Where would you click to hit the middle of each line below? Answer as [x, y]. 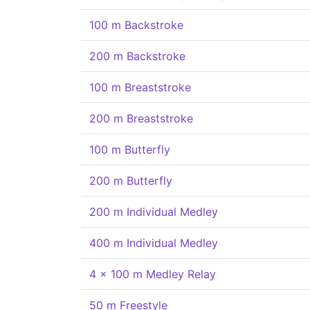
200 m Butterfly [131, 181]
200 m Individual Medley [154, 212]
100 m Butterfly [130, 149]
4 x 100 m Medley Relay [153, 274]
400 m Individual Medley [154, 243]
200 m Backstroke [137, 56]
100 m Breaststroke [140, 87]
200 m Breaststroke [141, 118]
